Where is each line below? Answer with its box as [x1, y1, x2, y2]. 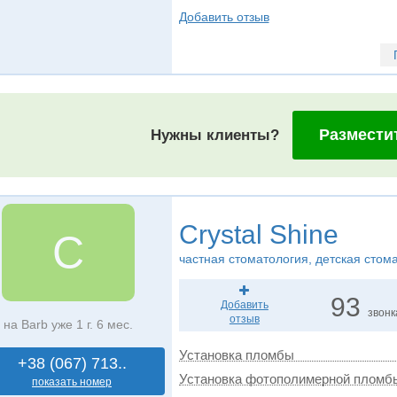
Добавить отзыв [178, 9, 269, 24]
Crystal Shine [178, 220, 339, 249]
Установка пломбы [178, 347, 294, 362]
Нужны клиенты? [151, 127, 280, 144]
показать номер [32, 376, 112, 388]
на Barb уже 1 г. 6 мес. [3, 317, 133, 331]
